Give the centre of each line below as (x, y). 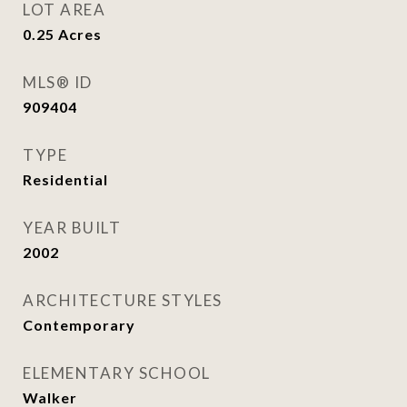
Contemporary (79, 325)
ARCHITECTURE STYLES (123, 300)
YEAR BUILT (72, 228)
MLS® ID (58, 82)
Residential (65, 179)
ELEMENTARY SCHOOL (117, 373)
